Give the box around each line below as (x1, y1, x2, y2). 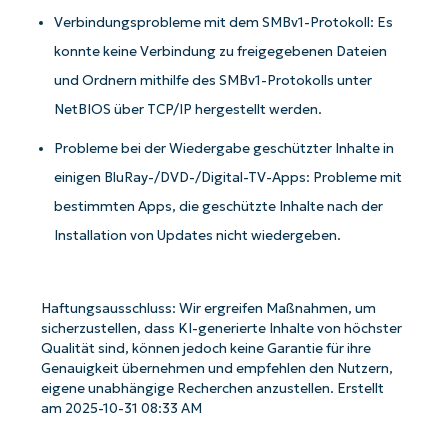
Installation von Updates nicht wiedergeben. (54, 226, 342, 244)
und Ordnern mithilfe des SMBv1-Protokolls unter (54, 71, 373, 89)
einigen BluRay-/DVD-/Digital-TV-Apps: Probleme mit (54, 168, 403, 186)
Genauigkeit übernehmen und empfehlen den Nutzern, (40, 359, 393, 377)
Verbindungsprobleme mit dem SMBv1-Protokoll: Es (54, 13, 394, 31)
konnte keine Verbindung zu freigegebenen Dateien (54, 42, 388, 60)
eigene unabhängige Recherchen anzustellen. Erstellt (40, 379, 384, 397)
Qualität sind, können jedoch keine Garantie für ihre (40, 339, 371, 357)
